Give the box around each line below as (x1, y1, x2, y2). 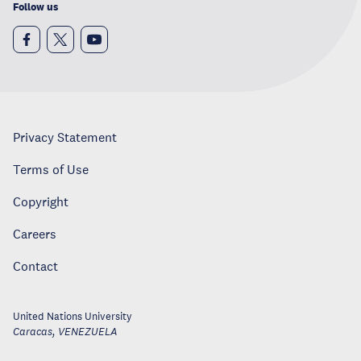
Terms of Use (13, 161, 89, 178)
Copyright (13, 193, 68, 210)
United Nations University (13, 310, 132, 324)
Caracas (13, 326, 52, 339)
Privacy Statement (13, 129, 117, 146)
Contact (13, 258, 58, 275)
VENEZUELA (58, 326, 118, 339)
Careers (13, 226, 56, 243)
